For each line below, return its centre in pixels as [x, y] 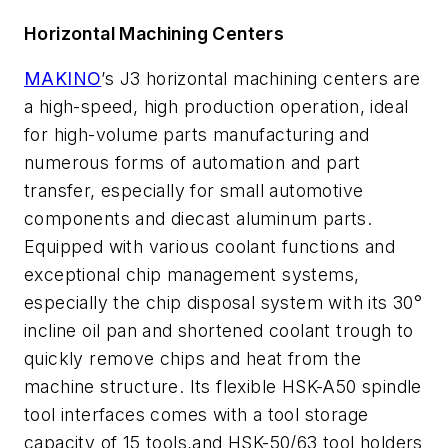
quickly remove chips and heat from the [193, 359]
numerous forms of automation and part [192, 163]
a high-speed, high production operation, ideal [216, 107]
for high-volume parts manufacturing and [197, 135]
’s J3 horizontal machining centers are [261, 79]
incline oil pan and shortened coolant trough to [219, 331]
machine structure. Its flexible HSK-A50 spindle [223, 387]
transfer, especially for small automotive [194, 191]
